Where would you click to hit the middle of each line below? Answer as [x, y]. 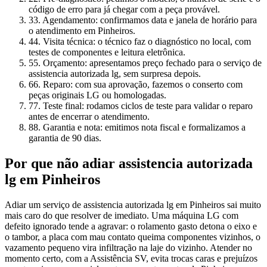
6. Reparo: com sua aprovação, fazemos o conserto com [138, 85]
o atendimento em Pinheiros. [82, 31]
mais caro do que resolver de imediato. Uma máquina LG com [122, 215]
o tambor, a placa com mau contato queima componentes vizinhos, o [133, 237]
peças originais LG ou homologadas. [97, 95]
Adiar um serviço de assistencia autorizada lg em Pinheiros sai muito [133, 204]
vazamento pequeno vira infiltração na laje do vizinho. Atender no [128, 247]
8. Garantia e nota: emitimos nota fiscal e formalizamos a [139, 128]
